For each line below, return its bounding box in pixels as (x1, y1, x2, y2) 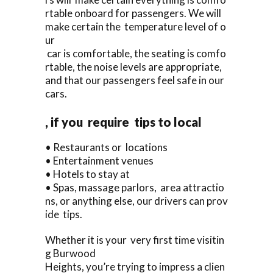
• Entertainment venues (45, 154, 154, 167)
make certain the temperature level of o (45, 19, 226, 33)
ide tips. (45, 207, 82, 221)
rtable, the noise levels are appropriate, (45, 60, 224, 73)
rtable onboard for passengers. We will (45, 6, 225, 19)
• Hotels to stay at (45, 167, 130, 180)
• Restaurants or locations (45, 140, 168, 154)
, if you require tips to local (45, 114, 204, 129)
